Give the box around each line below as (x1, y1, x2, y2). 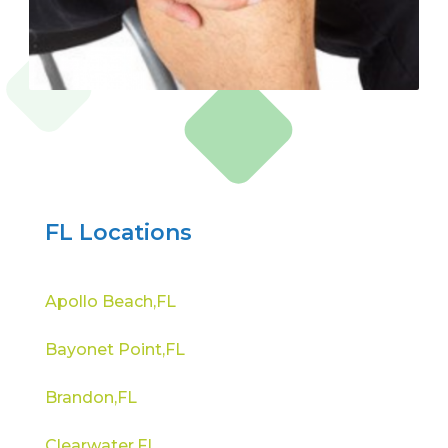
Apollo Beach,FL (44, 291, 176, 311)
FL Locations (44, 218, 192, 246)
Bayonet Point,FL (44, 339, 185, 359)
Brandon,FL (44, 387, 137, 407)
